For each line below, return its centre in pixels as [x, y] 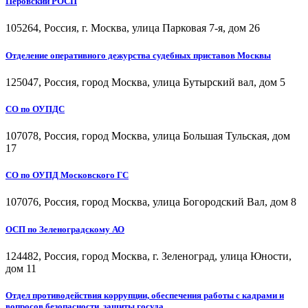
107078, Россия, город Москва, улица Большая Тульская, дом [148, 136]
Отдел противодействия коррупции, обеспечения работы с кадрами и [145, 295]
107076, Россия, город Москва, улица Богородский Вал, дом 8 [151, 202]
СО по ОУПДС [35, 109]
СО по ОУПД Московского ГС [67, 175]
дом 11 [21, 268]
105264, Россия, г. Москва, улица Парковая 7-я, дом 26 [133, 28]
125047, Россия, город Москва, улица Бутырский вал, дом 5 [145, 82]
